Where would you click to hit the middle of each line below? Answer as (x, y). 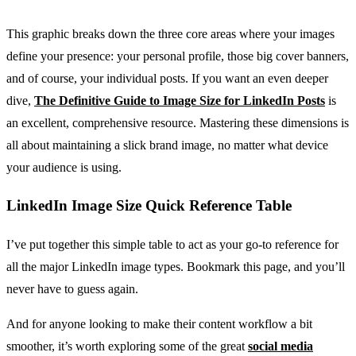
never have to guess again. (72, 289)
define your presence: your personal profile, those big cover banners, (178, 56)
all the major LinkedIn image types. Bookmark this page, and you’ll (176, 267)
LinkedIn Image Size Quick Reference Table (149, 206)
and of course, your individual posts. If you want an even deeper (167, 78)
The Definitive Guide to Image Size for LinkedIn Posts (180, 100)
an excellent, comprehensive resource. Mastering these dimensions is (178, 122)
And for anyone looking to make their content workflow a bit (159, 324)
